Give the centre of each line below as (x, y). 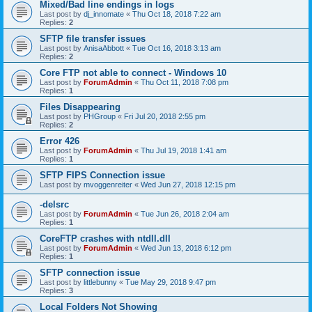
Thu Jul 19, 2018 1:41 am (184, 150)
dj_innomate (104, 14)
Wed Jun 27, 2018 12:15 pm (188, 185)
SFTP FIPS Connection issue (102, 175)
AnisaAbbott (104, 48)
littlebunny (100, 282)
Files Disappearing (80, 107)
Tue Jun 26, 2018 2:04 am (185, 214)
